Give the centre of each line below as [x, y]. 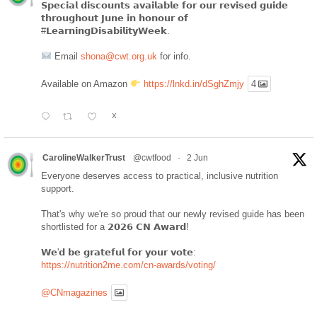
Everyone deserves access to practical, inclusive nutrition [160, 176]
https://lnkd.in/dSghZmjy [194, 84]
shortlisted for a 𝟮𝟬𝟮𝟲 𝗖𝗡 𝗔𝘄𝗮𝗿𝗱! [115, 227]
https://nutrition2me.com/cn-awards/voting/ [128, 265]
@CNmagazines [74, 293]
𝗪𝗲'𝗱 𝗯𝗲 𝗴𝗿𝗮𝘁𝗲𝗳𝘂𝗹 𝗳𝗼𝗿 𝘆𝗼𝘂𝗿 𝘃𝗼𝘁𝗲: [119, 253]
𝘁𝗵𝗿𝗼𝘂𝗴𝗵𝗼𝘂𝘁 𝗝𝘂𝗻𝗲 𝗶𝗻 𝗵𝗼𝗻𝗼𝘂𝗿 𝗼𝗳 [115, 18]
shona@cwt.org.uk [119, 56]
